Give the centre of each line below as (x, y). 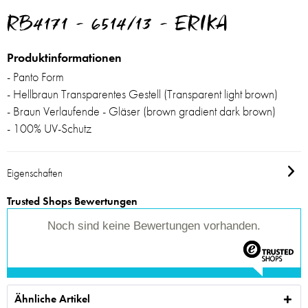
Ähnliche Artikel (52, 299)
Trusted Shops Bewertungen (72, 201)
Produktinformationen (64, 58)
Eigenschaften (35, 173)
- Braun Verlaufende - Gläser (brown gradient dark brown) (141, 111)
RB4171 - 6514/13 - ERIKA (118, 26)
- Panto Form (35, 77)
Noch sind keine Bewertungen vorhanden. (154, 226)
